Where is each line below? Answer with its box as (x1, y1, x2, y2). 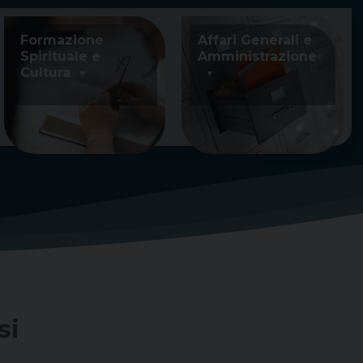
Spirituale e (20, 49, 101, 64)
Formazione (20, 32, 105, 48)
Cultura (20, 65, 71, 80)
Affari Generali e (198, 32, 313, 48)
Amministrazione (198, 49, 318, 64)
